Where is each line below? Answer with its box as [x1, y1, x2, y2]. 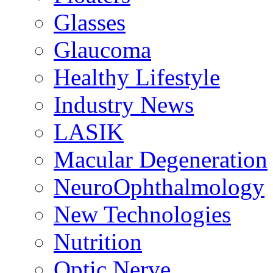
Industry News [54, 91, 194, 118]
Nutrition [54, 229, 142, 255]
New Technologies [54, 201, 231, 227]
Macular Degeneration [54, 146, 268, 172]
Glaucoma [54, 37, 151, 63]
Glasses [54, 9, 126, 35]
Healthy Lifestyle [54, 64, 220, 90]
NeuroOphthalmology [54, 174, 264, 200]
